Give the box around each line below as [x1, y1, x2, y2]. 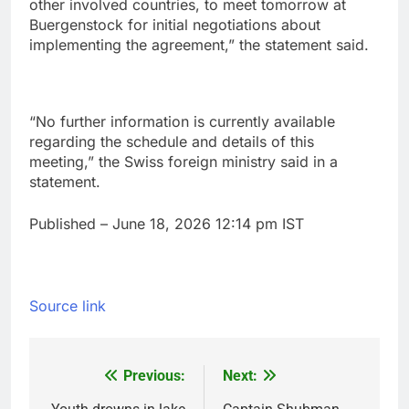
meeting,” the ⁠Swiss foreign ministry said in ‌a [29, 152, 338, 172]
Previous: [123, 367, 185, 385]
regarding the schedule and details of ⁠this [29, 132, 314, 152]
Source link [29, 297, 106, 316]
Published [29, 215, 100, 234]
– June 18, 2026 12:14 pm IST [100, 215, 304, 234]
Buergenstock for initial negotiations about [29, 16, 320, 35]
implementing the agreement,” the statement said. [29, 36, 369, 55]
